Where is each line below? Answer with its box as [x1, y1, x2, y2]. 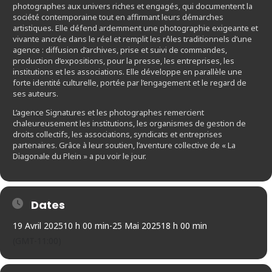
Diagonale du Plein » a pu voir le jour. [13, 150, 146, 161]
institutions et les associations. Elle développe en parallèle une [13, 66, 242, 77]
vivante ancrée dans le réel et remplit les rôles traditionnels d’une [13, 33, 252, 44]
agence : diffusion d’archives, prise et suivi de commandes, [13, 44, 227, 55]
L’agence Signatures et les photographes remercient [13, 106, 204, 118]
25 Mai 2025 [112, 219, 161, 231]
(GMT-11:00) [13, 234, 61, 246]
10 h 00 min [63, 219, 109, 231]
